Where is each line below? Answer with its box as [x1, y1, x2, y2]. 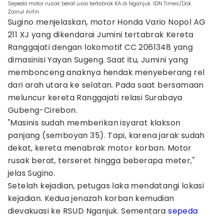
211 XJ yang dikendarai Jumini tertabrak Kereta [8, 29, 194, 40]
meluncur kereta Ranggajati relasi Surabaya [8, 92, 183, 103]
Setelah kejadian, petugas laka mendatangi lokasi [8, 180, 204, 191]
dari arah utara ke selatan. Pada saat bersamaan [8, 79, 204, 91]
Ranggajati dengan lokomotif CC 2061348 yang [8, 42, 193, 53]
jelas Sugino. [8, 168, 56, 179]
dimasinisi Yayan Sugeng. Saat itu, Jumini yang [8, 54, 188, 65]
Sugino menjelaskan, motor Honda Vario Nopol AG [8, 16, 206, 28]
